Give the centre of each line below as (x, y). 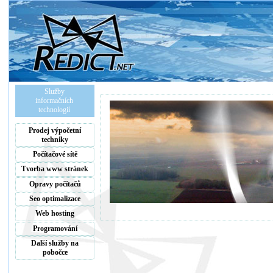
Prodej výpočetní (55, 130)
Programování (55, 228)
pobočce (55, 253)
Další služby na (55, 243)
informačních (55, 101)
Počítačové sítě (55, 154)
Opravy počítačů (55, 184)
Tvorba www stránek (55, 169)
